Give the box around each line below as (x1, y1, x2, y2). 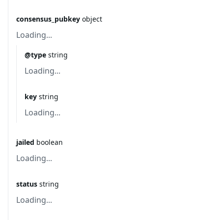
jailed (16, 137, 34, 147)
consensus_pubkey (16, 14, 80, 24)
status (16, 179, 37, 189)
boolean (36, 137, 63, 147)
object (82, 14, 102, 24)
